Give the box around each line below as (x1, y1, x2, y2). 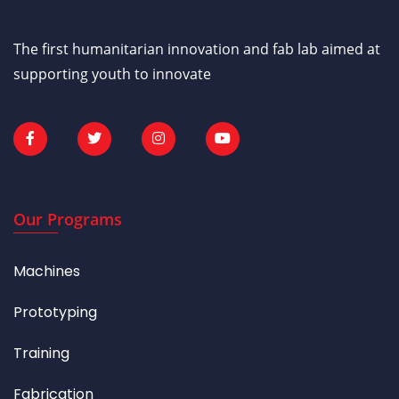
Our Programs (13, 208, 122, 231)
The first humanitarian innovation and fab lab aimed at (13, 39, 380, 60)
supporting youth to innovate (13, 64, 211, 85)
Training (13, 343, 69, 364)
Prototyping (13, 302, 97, 323)
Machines (13, 261, 80, 282)
